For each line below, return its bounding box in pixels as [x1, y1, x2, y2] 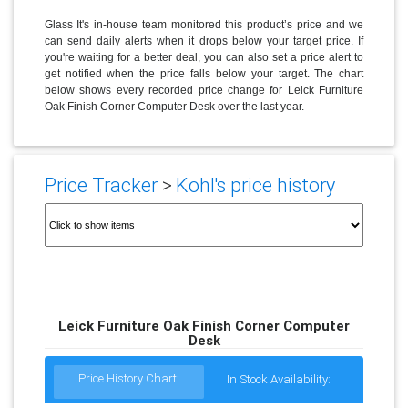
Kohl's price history [175, 173, 335, 199]
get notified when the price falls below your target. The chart [44, 66, 364, 80]
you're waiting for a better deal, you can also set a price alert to [44, 50, 364, 64]
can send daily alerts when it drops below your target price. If [44, 34, 364, 47]
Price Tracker [44, 173, 158, 199]
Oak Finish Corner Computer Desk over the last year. [44, 99, 304, 113]
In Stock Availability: [227, 371, 331, 387]
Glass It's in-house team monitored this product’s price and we [44, 17, 364, 31]
